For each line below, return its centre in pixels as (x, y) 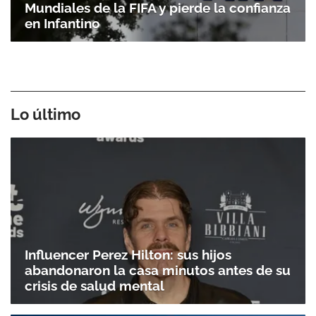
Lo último (45, 115)
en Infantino (62, 24)
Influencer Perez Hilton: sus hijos (128, 254)
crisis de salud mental (95, 285)
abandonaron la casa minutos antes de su (158, 270)
